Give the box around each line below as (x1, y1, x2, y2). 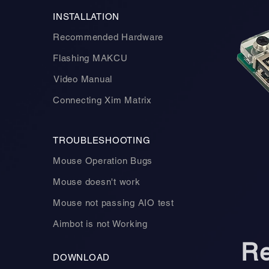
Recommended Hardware (53, 32, 163, 42)
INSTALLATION (53, 11, 119, 22)
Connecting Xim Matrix (53, 95, 152, 105)
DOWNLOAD (53, 252, 110, 262)
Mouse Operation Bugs (53, 156, 153, 166)
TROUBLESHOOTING (53, 135, 151, 145)
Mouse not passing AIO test (53, 198, 174, 208)
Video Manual (53, 74, 112, 84)
